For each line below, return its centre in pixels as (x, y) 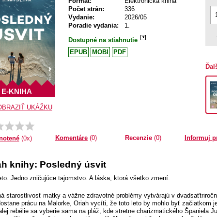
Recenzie (138, 138)
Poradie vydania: (93, 25)
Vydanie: (81, 17)
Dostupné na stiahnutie (104, 40)
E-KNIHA (16, 91)
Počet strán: (86, 9)
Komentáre (71, 138)
